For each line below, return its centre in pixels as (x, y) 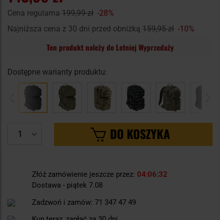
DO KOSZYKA (140, 134)
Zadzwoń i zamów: (62, 203)
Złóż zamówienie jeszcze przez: (84, 175)
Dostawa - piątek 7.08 (67, 185)
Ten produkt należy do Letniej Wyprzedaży (110, 47)
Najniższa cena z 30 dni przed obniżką (75, 29)
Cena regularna (35, 13)
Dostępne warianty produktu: (57, 72)
